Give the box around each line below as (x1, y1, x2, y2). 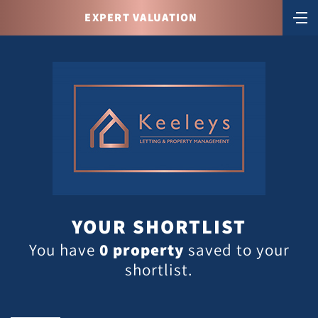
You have (28, 239, 99, 260)
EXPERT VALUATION (84, 10, 198, 25)
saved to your (183, 239, 290, 260)
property (108, 239, 184, 261)
